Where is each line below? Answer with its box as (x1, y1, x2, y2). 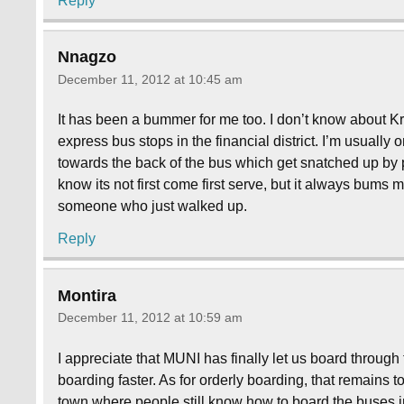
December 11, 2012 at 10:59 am (58, 310, 243, 326)
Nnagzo (58, 47, 117, 66)
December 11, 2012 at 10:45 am (58, 71, 243, 87)
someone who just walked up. (58, 198, 248, 215)
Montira (58, 286, 117, 305)
